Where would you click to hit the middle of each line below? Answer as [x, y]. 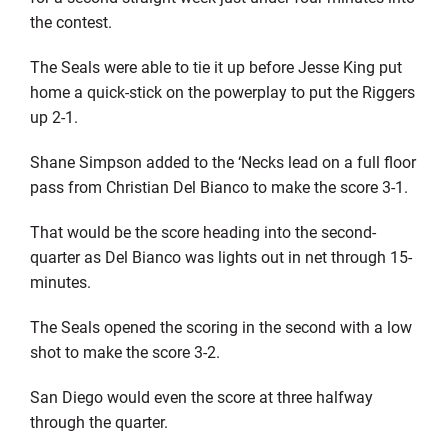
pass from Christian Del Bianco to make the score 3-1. [218, 186]
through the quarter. [98, 421]
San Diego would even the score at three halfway [201, 396]
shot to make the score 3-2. [124, 351]
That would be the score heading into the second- [202, 231]
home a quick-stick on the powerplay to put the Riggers [222, 91]
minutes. [60, 281]
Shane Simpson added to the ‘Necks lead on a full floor [222, 161]
